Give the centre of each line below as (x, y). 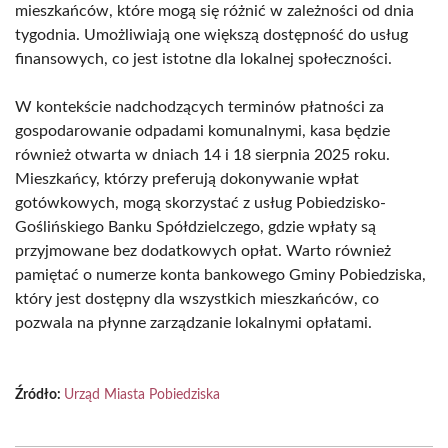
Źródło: (39, 395)
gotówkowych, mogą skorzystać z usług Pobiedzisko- (200, 203)
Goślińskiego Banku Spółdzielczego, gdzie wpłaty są (195, 227)
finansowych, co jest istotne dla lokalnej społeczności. (203, 59)
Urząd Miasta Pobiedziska (142, 395)
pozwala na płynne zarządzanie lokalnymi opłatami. (193, 323)
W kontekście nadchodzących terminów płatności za (199, 107)
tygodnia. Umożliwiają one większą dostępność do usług (211, 35)
